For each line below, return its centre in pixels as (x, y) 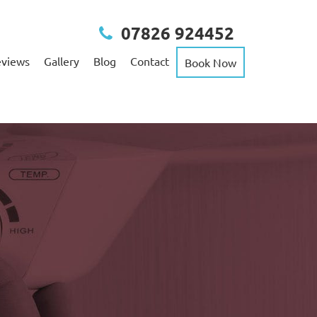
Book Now (211, 62)
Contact (150, 61)
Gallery (62, 61)
